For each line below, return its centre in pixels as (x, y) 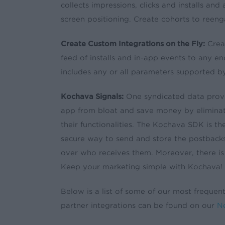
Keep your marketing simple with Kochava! (141, 166)
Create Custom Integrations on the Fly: (133, 43)
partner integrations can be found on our (139, 205)
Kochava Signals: (92, 96)
